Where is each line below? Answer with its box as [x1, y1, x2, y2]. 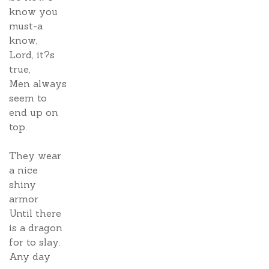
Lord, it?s [9, 49, 55, 61]
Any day [9, 250, 50, 262]
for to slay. [9, 236, 61, 248]
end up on [9, 106, 58, 118]
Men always [9, 77, 67, 89]
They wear [9, 150, 61, 162]
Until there [9, 207, 61, 219]
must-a [9, 20, 43, 32]
